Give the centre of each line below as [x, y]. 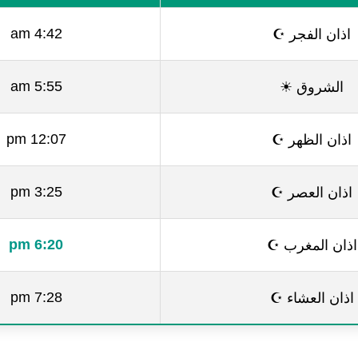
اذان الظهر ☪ [312, 139]
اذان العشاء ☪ [312, 297]
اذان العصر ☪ [312, 192]
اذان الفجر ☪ [312, 34]
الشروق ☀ [312, 86]
